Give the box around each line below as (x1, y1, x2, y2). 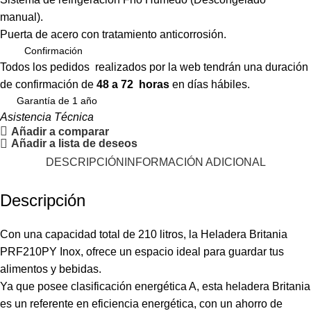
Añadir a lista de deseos (11, 137, 138, 150)
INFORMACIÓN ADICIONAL (124, 155, 266, 168)
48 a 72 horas (96, 78, 169, 90)
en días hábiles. (169, 78, 250, 90)
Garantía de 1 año (17, 95, 97, 106)
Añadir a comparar (11, 125, 110, 137)
